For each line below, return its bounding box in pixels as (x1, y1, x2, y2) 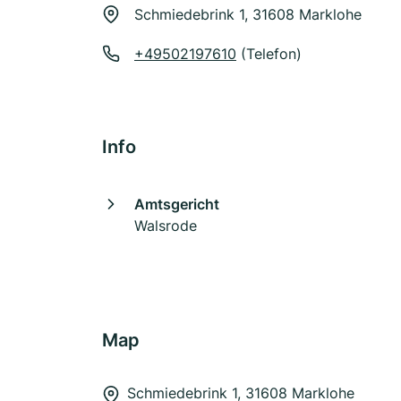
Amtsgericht (134, 195, 219, 213)
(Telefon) (236, 45, 302, 63)
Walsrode (134, 217, 197, 235)
